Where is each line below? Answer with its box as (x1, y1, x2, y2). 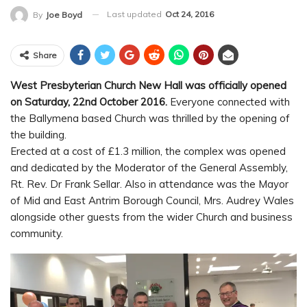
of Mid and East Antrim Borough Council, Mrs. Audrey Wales (10, 193, 294, 207)
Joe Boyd (46, 9, 82, 20)
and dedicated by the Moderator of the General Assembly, (10, 160, 288, 174)
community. (10, 226, 63, 240)
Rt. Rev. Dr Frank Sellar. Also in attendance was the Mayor (10, 177, 288, 191)
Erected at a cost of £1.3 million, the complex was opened (10, 144, 286, 158)
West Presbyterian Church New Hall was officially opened (10, 78, 286, 92)
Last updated (107, 8, 164, 19)
